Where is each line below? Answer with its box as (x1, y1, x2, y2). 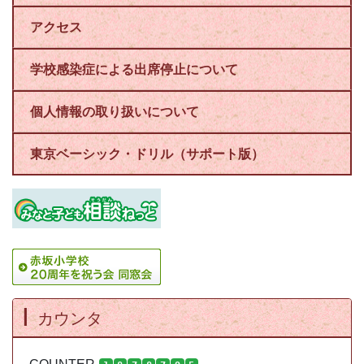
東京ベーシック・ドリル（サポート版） (30, 147, 264, 162)
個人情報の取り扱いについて (30, 105, 199, 119)
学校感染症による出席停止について (30, 63, 238, 77)
